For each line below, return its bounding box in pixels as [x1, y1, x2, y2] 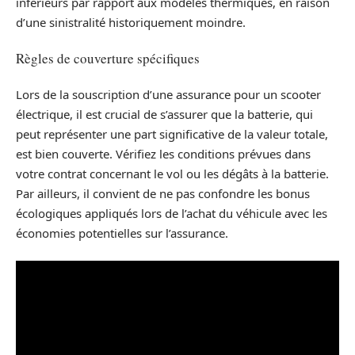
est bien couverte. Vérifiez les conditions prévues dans [16, 145, 311, 162]
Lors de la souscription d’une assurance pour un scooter [16, 86, 321, 102]
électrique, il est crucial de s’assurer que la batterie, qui [16, 105, 313, 122]
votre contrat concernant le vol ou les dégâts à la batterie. [16, 165, 329, 181]
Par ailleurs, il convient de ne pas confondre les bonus [16, 185, 310, 201]
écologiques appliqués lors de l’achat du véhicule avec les [16, 204, 327, 221]
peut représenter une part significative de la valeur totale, [16, 125, 328, 142]
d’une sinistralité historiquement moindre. [16, 13, 246, 30]
